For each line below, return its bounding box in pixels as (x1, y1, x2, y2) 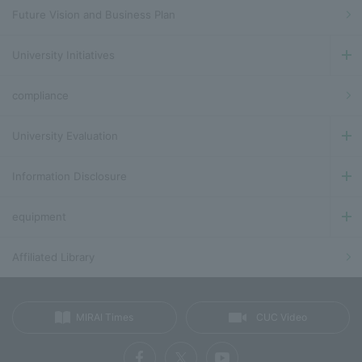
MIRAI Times (76, 310, 134, 323)
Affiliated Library (12, 250, 95, 263)
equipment (12, 209, 66, 223)
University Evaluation (12, 128, 118, 142)
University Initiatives (12, 48, 115, 61)
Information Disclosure (12, 169, 127, 183)
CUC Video (255, 310, 307, 323)
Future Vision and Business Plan (12, 7, 175, 21)
